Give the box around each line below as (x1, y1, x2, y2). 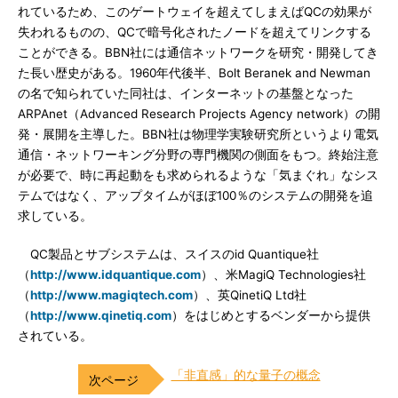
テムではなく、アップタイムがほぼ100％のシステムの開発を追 (18, 187, 373, 203)
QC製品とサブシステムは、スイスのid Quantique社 (18, 246, 319, 261)
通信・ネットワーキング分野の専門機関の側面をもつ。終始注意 (18, 147, 378, 162)
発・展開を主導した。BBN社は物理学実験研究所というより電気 (18, 126, 378, 141)
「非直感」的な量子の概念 (171, 366, 321, 382)
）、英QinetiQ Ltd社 (193, 287, 306, 302)
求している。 (18, 208, 92, 223)
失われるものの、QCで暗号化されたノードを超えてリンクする (18, 24, 371, 39)
